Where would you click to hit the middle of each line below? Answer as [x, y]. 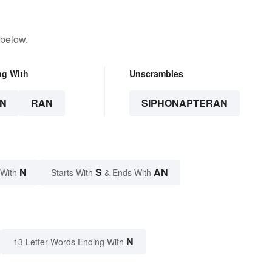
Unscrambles [156, 73]
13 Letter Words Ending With [69, 241]
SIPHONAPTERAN [184, 103]
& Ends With [128, 172]
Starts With [73, 172]
